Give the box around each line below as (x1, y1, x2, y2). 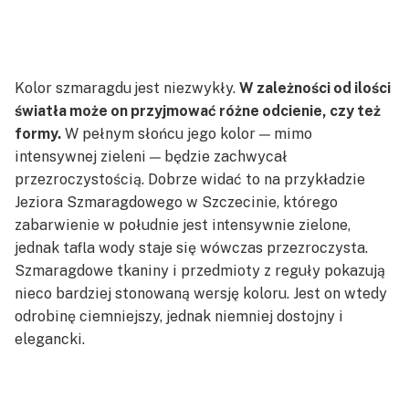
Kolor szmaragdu (15, 79, 131, 97)
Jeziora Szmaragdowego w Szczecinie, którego (15, 193, 338, 211)
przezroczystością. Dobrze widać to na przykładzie (15, 170, 365, 188)
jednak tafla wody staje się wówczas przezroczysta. (15, 238, 368, 257)
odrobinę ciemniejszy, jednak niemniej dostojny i (15, 307, 343, 325)
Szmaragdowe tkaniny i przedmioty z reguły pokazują (15, 261, 385, 279)
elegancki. (15, 330, 85, 348)
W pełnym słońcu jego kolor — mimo (61, 124, 312, 142)
